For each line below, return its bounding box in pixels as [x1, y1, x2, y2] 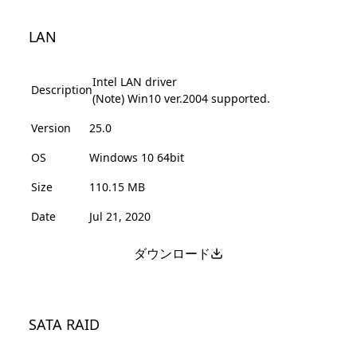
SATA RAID [29, 314, 100, 334]
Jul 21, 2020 [89, 208, 151, 224]
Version [31, 120, 71, 135]
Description [31, 82, 92, 98]
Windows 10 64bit [89, 149, 184, 165]
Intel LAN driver [92, 73, 177, 89]
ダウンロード [134, 244, 210, 262]
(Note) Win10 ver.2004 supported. [92, 90, 270, 106]
